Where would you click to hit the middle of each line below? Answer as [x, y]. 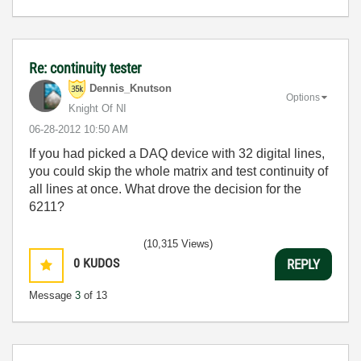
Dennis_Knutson [131, 89]
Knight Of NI [98, 108]
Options [303, 97]
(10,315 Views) [178, 244]
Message [52, 295]
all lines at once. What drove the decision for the [165, 189]
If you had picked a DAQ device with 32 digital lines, [177, 154]
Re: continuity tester [85, 68]
